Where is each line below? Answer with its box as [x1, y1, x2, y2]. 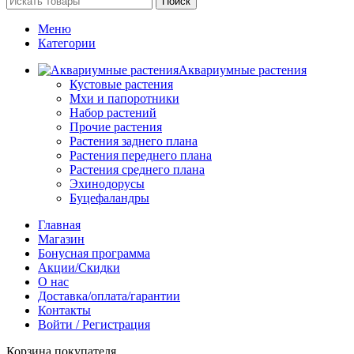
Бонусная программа [38, 247, 150, 261]
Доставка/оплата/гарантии [38, 289, 180, 303]
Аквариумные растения [179, 63, 307, 77]
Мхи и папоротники [70, 92, 179, 106]
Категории [38, 36, 96, 51]
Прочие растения [70, 120, 162, 134]
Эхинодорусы [70, 177, 145, 191]
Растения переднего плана [70, 149, 212, 163]
